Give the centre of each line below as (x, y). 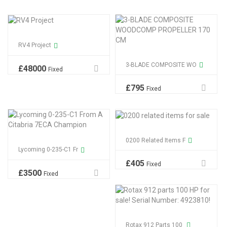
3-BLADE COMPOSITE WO (161, 65)
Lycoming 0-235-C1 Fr (48, 150)
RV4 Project (35, 45)
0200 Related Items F (156, 140)
